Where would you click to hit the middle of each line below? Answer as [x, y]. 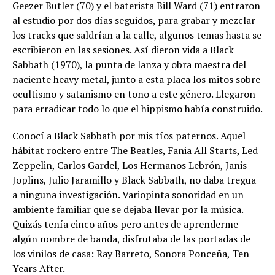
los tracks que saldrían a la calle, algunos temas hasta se [137, 35]
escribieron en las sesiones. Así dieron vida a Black [123, 50]
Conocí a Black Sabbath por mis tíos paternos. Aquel [129, 136]
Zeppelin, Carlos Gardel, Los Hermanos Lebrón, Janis [130, 165]
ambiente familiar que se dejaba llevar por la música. [128, 210]
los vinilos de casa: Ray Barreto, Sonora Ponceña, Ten [131, 254]
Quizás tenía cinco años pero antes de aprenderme [125, 224]
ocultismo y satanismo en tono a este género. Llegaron [134, 94]
